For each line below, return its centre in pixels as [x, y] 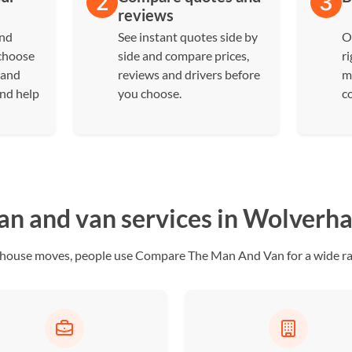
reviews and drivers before [189, 74]
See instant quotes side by [187, 37]
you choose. [149, 93]
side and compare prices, [183, 55]
